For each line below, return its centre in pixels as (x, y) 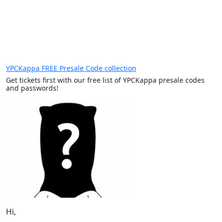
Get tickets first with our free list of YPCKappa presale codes (105, 80)
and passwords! (32, 88)
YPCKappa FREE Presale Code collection (71, 68)
